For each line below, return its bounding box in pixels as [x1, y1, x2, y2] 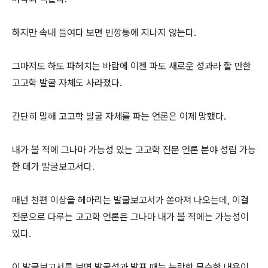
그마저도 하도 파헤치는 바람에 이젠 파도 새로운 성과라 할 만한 [12, 60, 251, 72]
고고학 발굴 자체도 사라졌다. [12, 77, 122, 89]
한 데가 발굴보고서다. [12, 161, 95, 173]
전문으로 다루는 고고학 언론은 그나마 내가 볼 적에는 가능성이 [12, 211, 249, 223]
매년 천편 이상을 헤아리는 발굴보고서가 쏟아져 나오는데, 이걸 [12, 194, 249, 206]
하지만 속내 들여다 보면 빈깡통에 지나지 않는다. [12, 27, 199, 39]
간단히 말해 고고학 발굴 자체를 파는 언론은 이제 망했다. [12, 111, 229, 123]
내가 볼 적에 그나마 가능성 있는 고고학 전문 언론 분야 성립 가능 [12, 144, 256, 156]
